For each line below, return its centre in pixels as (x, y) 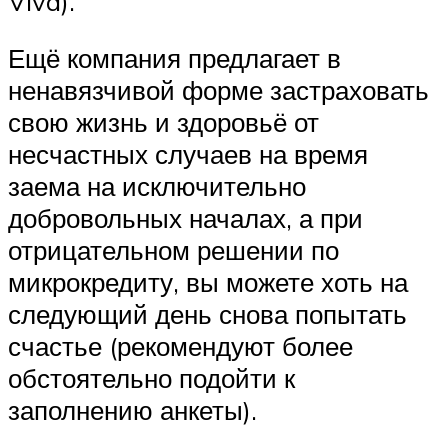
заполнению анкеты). (132, 410)
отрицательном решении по (173, 250)
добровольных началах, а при (185, 218)
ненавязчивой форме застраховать (218, 90)
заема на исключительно (157, 186)
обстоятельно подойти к (151, 378)
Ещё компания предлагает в (174, 58)
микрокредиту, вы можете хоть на (208, 282)
